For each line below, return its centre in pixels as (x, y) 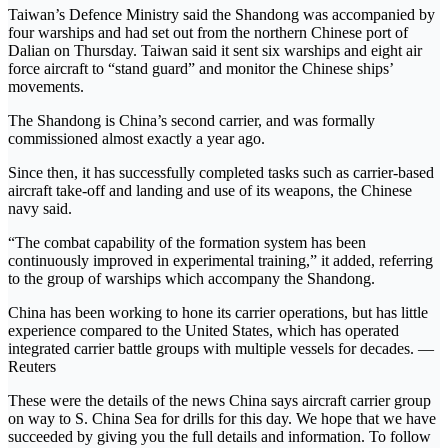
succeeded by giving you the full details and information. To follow (219, 436)
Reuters (32, 366)
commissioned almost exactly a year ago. (136, 138)
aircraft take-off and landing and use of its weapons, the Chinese (210, 190)
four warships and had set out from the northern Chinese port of (208, 32)
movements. (46, 86)
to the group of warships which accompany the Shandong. (191, 278)
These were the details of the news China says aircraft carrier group (219, 400)
